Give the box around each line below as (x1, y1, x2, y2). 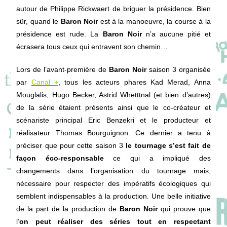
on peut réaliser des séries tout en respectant (19, 217, 211, 225)
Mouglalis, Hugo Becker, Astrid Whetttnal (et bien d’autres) (16, 91, 211, 99)
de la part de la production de (16, 205, 120, 213)
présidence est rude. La (16, 30, 103, 38)
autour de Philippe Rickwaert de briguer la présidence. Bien (16, 5, 211, 13)
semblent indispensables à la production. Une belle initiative (16, 192, 211, 200)
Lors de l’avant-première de (16, 65, 109, 73)
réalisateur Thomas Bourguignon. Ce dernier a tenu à (16, 129, 211, 137)
